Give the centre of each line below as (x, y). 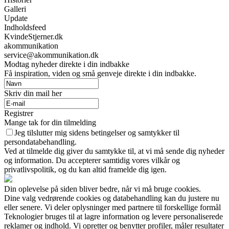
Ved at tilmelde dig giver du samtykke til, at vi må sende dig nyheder (114, 151)
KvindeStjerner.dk (33, 37)
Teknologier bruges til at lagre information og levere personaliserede (113, 217)
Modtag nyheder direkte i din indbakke (67, 64)
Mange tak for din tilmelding (50, 123)
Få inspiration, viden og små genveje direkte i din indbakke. (100, 74)
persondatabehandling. (40, 142)
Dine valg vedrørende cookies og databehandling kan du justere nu (112, 198)
